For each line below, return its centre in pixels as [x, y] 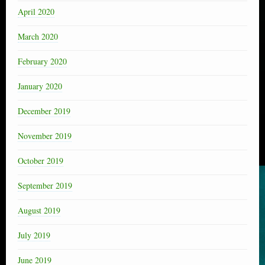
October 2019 [41, 160]
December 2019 [44, 111]
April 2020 [36, 11]
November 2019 [45, 135]
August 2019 [39, 210]
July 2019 [34, 235]
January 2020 [40, 86]
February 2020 [42, 61]
